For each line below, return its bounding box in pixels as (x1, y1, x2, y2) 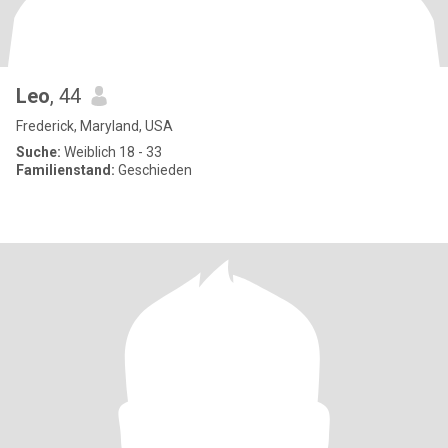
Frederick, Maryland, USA (16, 118, 173, 134)
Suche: (16, 144, 61, 160)
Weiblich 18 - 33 (61, 144, 162, 160)
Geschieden (115, 162, 192, 178)
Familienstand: (16, 162, 115, 178)
